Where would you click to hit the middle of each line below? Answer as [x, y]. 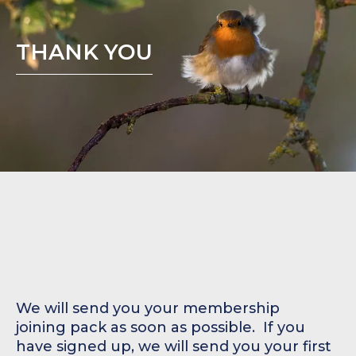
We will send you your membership [148, 308]
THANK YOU [84, 52]
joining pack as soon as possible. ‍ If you [161, 327]
